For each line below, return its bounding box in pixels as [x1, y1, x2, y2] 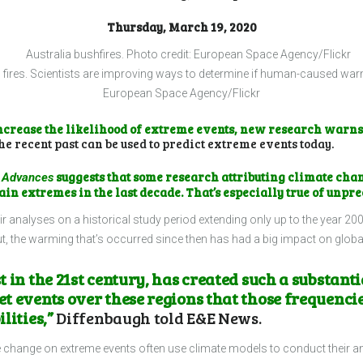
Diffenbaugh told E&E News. [56, 306, 262, 330]
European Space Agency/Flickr [103, 86, 260, 100]
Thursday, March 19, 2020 [106, 19, 257, 36]
